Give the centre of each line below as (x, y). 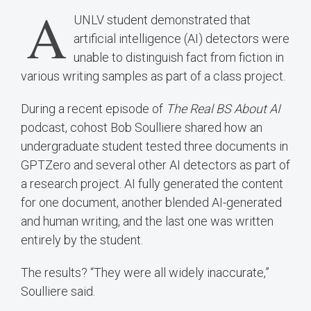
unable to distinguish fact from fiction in (179, 57)
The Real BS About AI (223, 108)
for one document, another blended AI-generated (151, 202)
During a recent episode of (93, 108)
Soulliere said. (58, 291)
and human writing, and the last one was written (147, 221)
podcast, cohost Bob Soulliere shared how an (142, 127)
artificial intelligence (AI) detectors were (182, 38)
